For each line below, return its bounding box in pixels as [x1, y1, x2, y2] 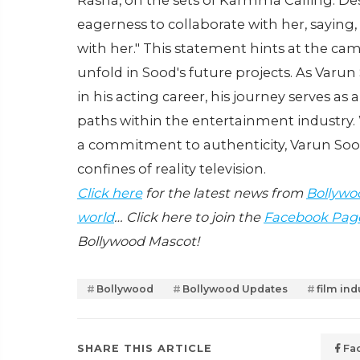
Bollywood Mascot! [77, 233, 199, 250]
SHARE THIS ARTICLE [77, 342, 212, 354]
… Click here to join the [114, 209, 264, 226]
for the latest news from [142, 185, 306, 202]
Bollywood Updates [182, 283, 288, 296]
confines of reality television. [77, 161, 266, 178]
